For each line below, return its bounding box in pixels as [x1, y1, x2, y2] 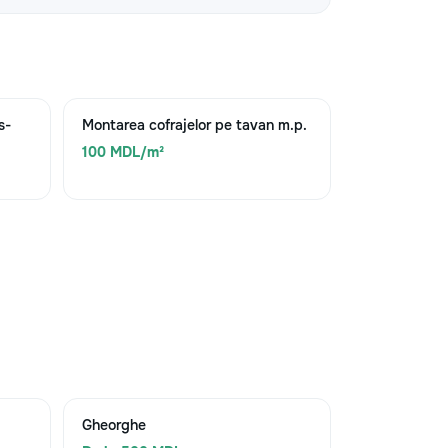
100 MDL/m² [81, 143, 164, 161]
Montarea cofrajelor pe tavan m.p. [81, 116, 307, 134]
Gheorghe [81, 416, 146, 434]
